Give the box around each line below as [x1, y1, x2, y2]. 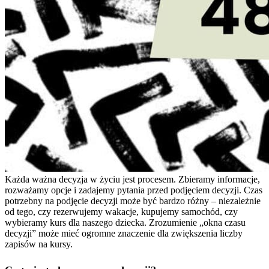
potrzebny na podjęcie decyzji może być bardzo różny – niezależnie [5, 195, 261, 206]
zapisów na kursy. [5, 238, 73, 249]
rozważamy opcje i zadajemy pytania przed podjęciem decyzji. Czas [5, 184, 262, 195]
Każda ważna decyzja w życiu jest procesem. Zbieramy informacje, [5, 174, 260, 184]
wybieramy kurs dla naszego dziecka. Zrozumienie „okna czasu [5, 217, 246, 228]
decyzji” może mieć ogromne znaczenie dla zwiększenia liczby [5, 228, 243, 238]
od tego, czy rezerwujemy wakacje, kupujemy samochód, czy [5, 206, 238, 217]
